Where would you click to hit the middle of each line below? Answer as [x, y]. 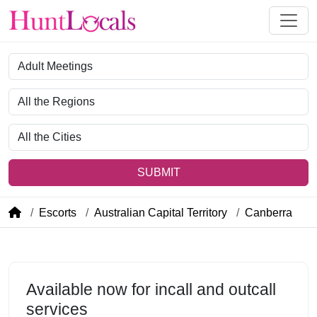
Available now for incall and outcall [151, 289]
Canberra [269, 212]
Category [31, 60]
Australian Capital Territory [161, 212]
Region [26, 96]
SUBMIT [158, 172]
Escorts [58, 212]
